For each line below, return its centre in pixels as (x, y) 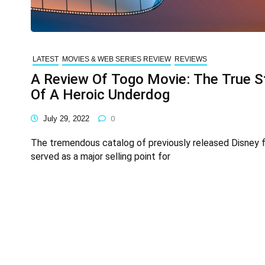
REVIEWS (191, 59)
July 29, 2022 (67, 119)
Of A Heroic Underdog (100, 95)
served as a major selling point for (101, 156)
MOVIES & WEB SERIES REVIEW (117, 59)
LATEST (46, 59)
